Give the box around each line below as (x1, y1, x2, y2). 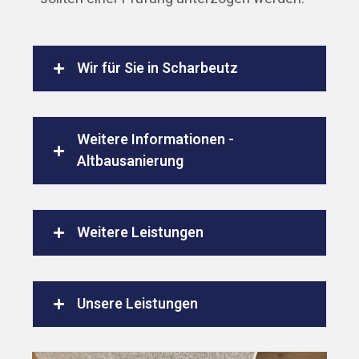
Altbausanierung (77, 151, 184, 173)
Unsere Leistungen (77, 293, 198, 316)
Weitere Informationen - (77, 129, 234, 151)
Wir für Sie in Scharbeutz (77, 58, 238, 80)
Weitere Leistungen (77, 222, 204, 244)
